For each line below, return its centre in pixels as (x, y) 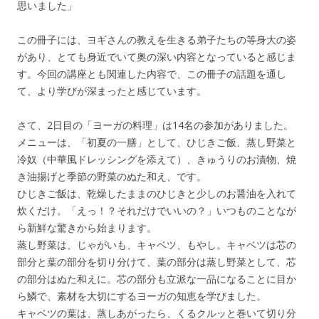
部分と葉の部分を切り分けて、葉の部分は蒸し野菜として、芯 (157, 261)
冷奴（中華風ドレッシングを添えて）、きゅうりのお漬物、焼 (157, 159)
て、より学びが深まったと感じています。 (112, 90)
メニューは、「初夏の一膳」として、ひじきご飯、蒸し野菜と (157, 142)
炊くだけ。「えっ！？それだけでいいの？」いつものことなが (157, 210)
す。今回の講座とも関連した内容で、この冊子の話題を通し (152, 73)
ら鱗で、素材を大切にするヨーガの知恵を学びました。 (142, 296)
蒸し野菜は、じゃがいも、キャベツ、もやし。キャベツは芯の (157, 244)
